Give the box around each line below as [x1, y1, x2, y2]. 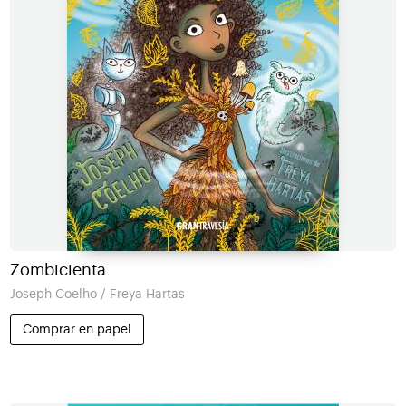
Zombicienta [9, 261, 106, 278]
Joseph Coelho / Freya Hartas [9, 286, 185, 301]
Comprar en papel [22, 323, 131, 335]
